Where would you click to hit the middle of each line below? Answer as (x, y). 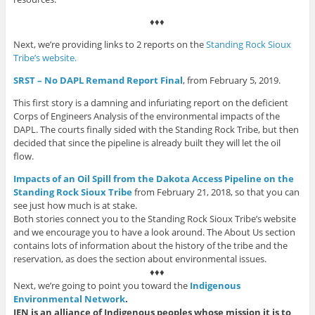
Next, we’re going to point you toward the (101, 286)
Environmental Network (69, 299)
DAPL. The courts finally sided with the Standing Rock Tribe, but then (156, 130)
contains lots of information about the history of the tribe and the (150, 246)
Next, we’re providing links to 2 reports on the (109, 45)
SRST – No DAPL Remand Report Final (98, 81)
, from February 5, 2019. (231, 81)
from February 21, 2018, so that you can (217, 192)
